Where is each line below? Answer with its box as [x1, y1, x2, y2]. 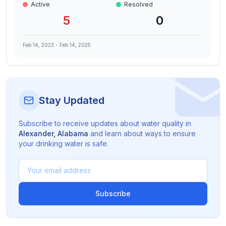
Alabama [58, 129, 88, 138]
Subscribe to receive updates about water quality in [19, 119, 191, 128]
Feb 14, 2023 [23, 42, 54, 48]
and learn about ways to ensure [88, 129, 196, 138]
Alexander [19, 129, 53, 138]
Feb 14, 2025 [60, 42, 91, 48]
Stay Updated [39, 94, 104, 106]
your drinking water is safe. [19, 139, 108, 148]
